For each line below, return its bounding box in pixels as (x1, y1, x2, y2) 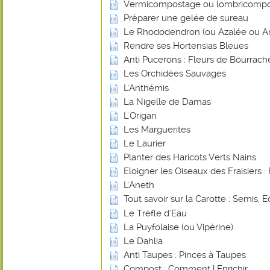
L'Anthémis (124, 82, 169, 93)
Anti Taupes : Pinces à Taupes (124, 249, 246, 260)
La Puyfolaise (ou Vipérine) (124, 221, 233, 233)
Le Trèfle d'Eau (124, 207, 187, 219)
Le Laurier (124, 138, 166, 149)
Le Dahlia (124, 235, 163, 246)
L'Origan (124, 110, 157, 121)
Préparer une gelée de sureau (124, 13, 248, 24)
